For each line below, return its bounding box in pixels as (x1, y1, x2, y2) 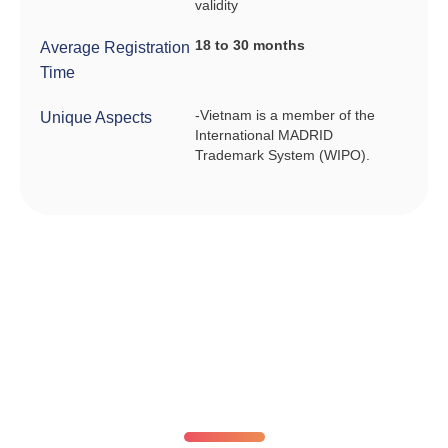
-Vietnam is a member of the (194, 107, 375, 123)
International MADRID (194, 127, 333, 143)
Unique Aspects (40, 109, 152, 126)
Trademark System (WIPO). (194, 147, 374, 163)
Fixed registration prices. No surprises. (37, 416, 411, 438)
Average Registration (40, 39, 190, 56)
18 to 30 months (194, 37, 305, 53)
